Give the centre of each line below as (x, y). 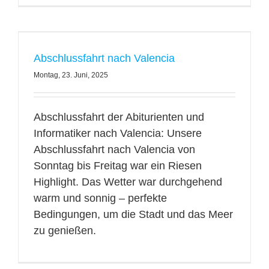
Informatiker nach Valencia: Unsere (117, 133)
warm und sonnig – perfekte (100, 198)
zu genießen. (65, 231)
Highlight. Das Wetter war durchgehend (128, 182)
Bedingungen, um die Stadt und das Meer (133, 214)
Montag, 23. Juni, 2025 (71, 75)
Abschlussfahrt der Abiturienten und (119, 117)
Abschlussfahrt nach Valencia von (114, 150)
